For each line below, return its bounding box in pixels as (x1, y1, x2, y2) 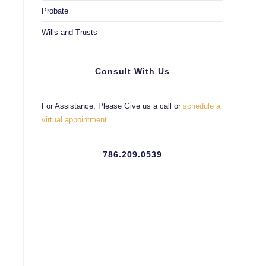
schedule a (183, 102, 220, 110)
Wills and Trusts (42, 28, 97, 37)
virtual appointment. (42, 115, 109, 124)
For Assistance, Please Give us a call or (42, 102, 183, 110)
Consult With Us (95, 66, 170, 76)
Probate (42, 7, 68, 15)
